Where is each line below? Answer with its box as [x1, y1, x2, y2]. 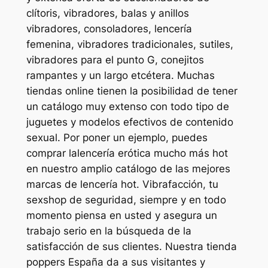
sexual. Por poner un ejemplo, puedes [26, 132, 208, 144]
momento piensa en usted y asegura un [26, 209, 217, 222]
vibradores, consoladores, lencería [26, 23, 192, 35]
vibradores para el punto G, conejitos [26, 54, 204, 66]
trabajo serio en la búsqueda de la [26, 225, 191, 237]
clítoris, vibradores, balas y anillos [26, 7, 189, 20]
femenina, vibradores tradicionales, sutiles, [26, 38, 233, 51]
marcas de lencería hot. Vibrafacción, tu [26, 178, 218, 191]
